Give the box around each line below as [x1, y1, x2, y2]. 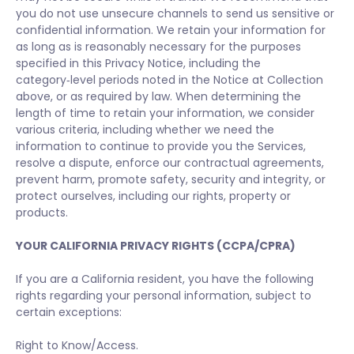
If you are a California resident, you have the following [16, 271, 314, 287]
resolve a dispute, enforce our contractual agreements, [16, 155, 324, 171]
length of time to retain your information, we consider [16, 105, 314, 121]
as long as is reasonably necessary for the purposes [16, 39, 301, 55]
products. [16, 205, 68, 220]
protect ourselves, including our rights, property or [16, 188, 291, 204]
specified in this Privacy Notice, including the [16, 55, 261, 71]
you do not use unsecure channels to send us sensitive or [16, 6, 334, 21]
